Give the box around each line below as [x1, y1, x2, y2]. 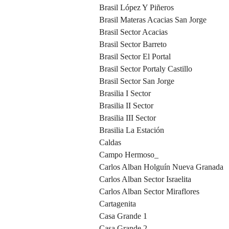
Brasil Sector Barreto [99, 40, 167, 49]
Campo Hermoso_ [99, 150, 158, 159]
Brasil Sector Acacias [99, 28, 168, 37]
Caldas [99, 138, 121, 147]
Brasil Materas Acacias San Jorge [99, 15, 207, 25]
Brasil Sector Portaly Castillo [99, 64, 192, 74]
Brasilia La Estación [99, 126, 164, 135]
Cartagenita [99, 199, 136, 209]
